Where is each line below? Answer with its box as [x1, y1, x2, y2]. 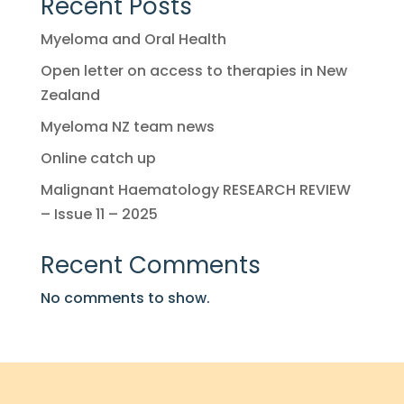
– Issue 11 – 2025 [40, 204, 158, 225]
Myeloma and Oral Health [40, 29, 226, 50]
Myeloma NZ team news [40, 116, 215, 138]
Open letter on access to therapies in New [40, 60, 347, 82]
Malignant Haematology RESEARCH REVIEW [40, 179, 351, 201]
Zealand [40, 85, 100, 106]
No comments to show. [40, 288, 210, 309]
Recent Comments [40, 249, 261, 282]
